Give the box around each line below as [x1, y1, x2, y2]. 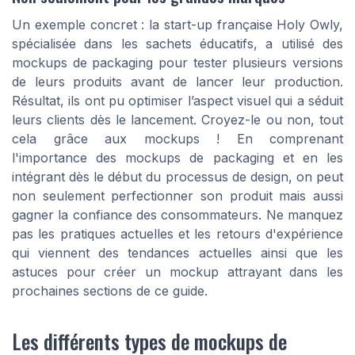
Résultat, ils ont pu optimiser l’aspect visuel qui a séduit [12, 93, 343, 109]
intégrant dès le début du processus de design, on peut [12, 169, 343, 185]
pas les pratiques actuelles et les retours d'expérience [12, 226, 343, 242]
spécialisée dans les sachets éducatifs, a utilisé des [12, 36, 343, 52]
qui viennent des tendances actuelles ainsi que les [12, 245, 343, 261]
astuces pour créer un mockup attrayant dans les [12, 264, 343, 281]
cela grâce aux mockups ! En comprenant [12, 131, 343, 147]
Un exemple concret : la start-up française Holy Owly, [12, 17, 343, 33]
